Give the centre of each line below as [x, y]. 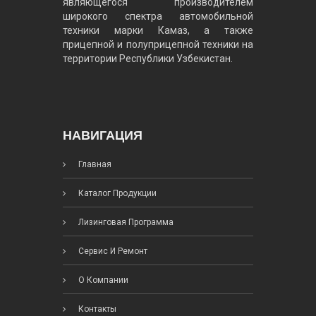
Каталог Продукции [116, 193]
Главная [94, 164]
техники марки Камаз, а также [158, 30]
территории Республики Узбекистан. [148, 58]
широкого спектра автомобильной [158, 16]
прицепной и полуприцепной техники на [158, 44]
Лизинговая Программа [125, 222]
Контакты [96, 309]
